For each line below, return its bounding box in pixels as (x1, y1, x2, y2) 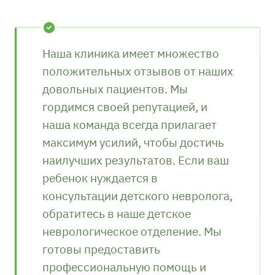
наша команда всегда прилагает (42, 116, 217, 132)
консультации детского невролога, (42, 187, 233, 203)
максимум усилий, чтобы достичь (42, 134, 224, 150)
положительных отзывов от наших (42, 63, 233, 79)
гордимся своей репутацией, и (42, 98, 207, 114)
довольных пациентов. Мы (42, 80, 188, 96)
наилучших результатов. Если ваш (42, 152, 229, 168)
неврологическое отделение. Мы (42, 223, 222, 239)
